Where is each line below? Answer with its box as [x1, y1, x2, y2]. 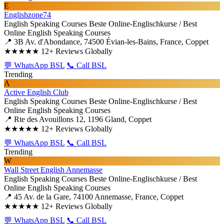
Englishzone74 [4, 10, 51, 19]
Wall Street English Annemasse [4, 165, 102, 174]
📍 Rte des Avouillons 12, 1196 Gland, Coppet [4, 115, 151, 123]
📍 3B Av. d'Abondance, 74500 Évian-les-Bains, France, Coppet [4, 37, 208, 46]
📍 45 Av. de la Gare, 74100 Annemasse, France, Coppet [4, 192, 183, 201]
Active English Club [4, 88, 68, 96]
